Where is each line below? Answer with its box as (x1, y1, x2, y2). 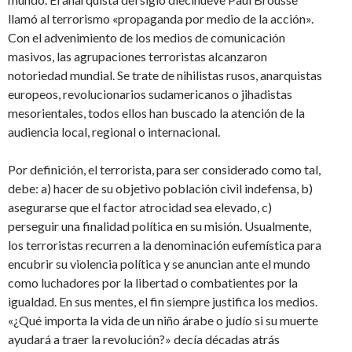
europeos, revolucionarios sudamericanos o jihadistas (8, 86, 292, 101)
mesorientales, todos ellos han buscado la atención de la (8, 104, 305, 120)
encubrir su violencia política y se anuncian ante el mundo (8, 255, 310, 271)
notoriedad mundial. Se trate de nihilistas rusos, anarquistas (8, 67, 322, 82)
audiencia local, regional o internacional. (8, 123, 220, 139)
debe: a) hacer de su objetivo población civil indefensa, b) (8, 180, 313, 196)
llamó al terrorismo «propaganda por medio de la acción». (8, 10, 313, 26)
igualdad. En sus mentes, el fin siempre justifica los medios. (8, 293, 317, 309)
